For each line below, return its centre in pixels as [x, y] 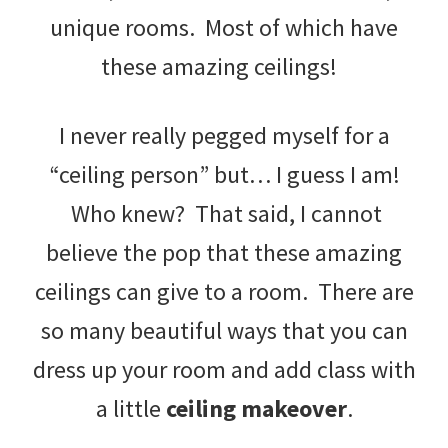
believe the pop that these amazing [224, 252]
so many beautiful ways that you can [224, 330]
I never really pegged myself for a [224, 135]
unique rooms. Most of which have [224, 27]
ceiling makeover [256, 408]
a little [130, 408]
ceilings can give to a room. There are [224, 291]
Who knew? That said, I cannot [224, 213]
